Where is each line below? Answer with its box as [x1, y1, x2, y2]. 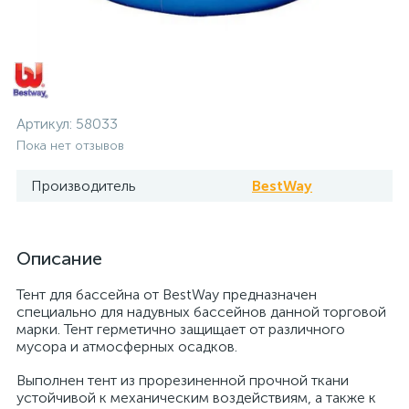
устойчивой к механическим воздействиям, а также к [16, 389, 376, 406]
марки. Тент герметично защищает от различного [16, 320, 345, 338]
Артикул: [16, 115, 76, 132]
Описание [16, 247, 102, 269]
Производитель [31, 177, 136, 194]
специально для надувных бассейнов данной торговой [16, 303, 386, 320]
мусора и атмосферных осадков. [16, 338, 237, 355]
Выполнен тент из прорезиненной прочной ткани [16, 372, 349, 389]
